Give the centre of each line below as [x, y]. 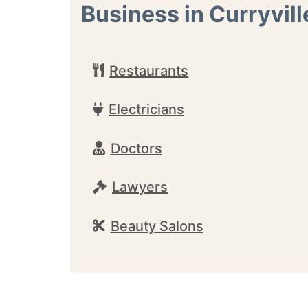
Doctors [136, 148]
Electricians [146, 109]
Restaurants [149, 70]
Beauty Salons [157, 226]
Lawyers [140, 187]
